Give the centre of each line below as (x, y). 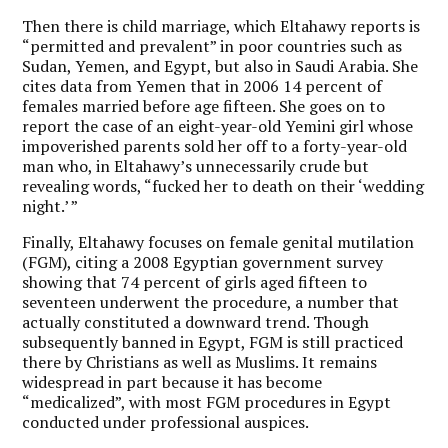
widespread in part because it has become (172, 381)
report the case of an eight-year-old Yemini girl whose (218, 125)
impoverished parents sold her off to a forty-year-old (215, 145)
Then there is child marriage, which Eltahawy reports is (221, 25)
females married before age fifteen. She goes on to (204, 105)
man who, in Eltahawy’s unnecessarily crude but (196, 165)
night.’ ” (50, 205)
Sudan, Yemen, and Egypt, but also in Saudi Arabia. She (220, 65)
